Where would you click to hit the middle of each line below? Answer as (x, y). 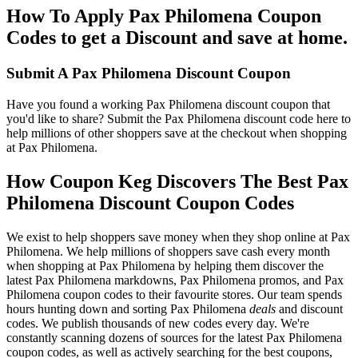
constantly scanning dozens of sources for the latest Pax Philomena (174, 337)
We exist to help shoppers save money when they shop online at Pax (178, 237)
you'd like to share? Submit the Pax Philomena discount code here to (179, 118)
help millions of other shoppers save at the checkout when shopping (177, 133)
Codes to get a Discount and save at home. (177, 38)
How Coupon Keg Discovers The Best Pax (177, 181)
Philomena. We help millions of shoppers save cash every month (168, 251)
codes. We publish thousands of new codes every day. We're (158, 323)
